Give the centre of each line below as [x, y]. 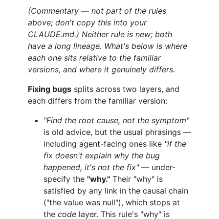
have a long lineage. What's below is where [108, 46]
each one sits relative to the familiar [94, 58]
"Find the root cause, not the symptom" [116, 120]
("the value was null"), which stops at [112, 202]
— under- [157, 167]
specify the [65, 179]
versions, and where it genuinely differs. [101, 69]
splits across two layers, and [125, 89]
